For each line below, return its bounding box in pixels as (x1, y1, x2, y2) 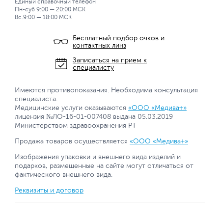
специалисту (73, 63, 114, 71)
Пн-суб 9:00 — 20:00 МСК (15, 5, 85, 13)
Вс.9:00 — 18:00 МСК (15, 13, 72, 21)
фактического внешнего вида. (15, 170, 112, 178)
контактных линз (73, 41, 126, 49)
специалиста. (15, 95, 57, 103)
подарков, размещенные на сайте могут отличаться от (15, 162, 193, 169)
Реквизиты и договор (15, 186, 83, 194)
